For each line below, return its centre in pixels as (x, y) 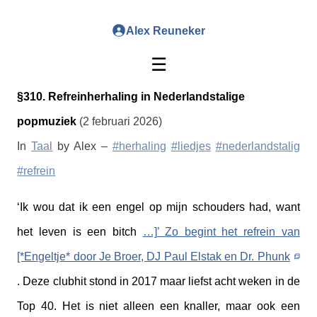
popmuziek (48, 122)
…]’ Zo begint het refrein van (221, 232)
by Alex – (82, 146)
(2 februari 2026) (121, 122)
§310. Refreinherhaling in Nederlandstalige (131, 97)
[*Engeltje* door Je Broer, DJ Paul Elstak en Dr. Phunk (154, 257)
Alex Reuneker (166, 30)
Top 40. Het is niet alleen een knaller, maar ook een (158, 306)
